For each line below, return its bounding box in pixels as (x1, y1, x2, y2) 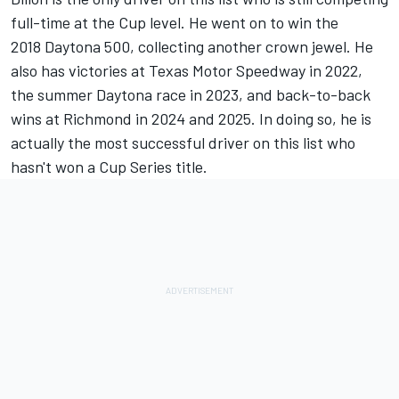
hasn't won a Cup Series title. (11, 157, 208, 177)
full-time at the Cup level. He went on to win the (11, 12, 338, 33)
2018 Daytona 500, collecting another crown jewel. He (11, 37, 373, 57)
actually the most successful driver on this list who (11, 133, 355, 153)
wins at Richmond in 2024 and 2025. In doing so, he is (11, 109, 371, 129)
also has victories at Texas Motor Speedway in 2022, (11, 61, 362, 81)
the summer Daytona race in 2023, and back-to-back (11, 85, 370, 105)
